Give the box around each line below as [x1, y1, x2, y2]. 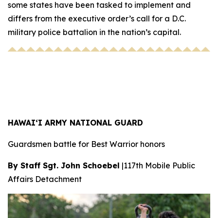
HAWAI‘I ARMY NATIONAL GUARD [8, 118, 143, 128]
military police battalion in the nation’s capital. [8, 27, 183, 37]
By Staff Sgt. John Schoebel [8, 161, 120, 171]
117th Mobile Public [124, 161, 195, 171]
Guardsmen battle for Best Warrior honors [8, 139, 165, 149]
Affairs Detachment [8, 174, 82, 184]
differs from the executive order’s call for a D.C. [8, 13, 186, 23]
